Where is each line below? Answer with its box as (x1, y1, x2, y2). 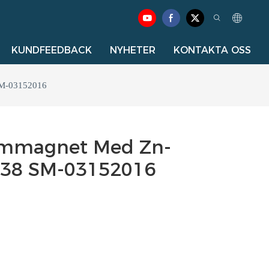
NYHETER (110, 44, 156, 56)
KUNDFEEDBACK (11, 44, 92, 56)
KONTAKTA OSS (174, 44, 251, 56)
